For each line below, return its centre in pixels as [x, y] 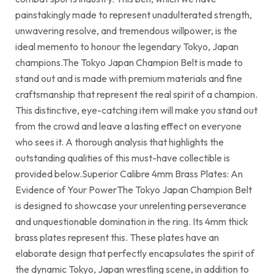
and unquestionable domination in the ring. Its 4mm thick [132, 221]
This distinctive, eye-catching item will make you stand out [136, 110]
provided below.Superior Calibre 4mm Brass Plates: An [129, 173]
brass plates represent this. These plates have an [117, 237]
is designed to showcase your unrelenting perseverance [131, 205]
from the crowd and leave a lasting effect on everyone [128, 126]
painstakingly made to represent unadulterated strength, [134, 14]
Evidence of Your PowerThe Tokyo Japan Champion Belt [134, 189]
